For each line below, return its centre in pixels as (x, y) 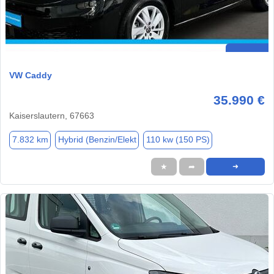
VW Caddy (31, 75)
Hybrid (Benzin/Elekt (97, 140)
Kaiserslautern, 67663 (52, 115)
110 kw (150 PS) (178, 140)
